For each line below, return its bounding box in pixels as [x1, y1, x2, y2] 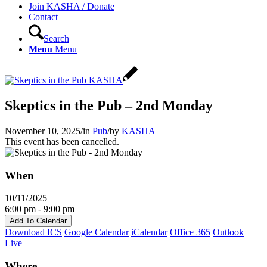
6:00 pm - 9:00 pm [5, 204, 74, 215]
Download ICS [5, 227, 62, 238]
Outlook [213, 227, 244, 238]
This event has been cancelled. [5, 136, 119, 147]
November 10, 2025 [5, 125, 80, 136]
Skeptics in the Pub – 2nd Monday [5, 97, 213, 113]
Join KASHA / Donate [29, 1, 114, 11]
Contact [29, 12, 58, 22]
